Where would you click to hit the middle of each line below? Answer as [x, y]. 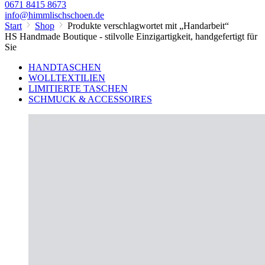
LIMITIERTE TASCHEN [78, 89]
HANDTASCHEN [65, 67]
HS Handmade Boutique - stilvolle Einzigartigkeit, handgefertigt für [131, 37]
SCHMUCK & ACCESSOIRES [90, 99]
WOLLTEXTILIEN [67, 78]
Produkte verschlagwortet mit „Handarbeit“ [148, 26]
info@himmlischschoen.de [54, 15]
